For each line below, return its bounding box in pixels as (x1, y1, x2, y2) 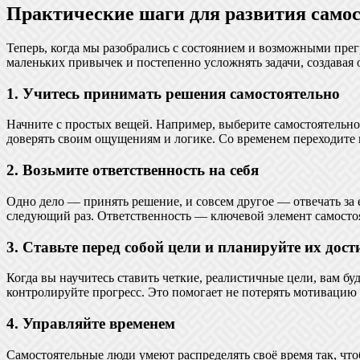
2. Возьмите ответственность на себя (6, 162, 259, 179)
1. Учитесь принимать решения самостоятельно (6, 84, 340, 102)
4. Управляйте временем (6, 315, 175, 333)
